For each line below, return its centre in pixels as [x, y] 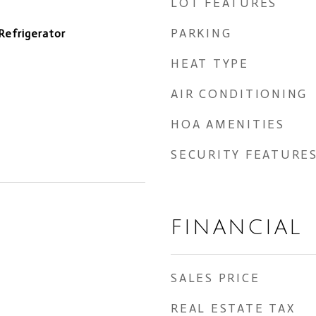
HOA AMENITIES [228, 124]
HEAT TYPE [210, 63]
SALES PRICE [215, 278]
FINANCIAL [236, 228]
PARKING [201, 33]
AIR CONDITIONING [239, 94]
